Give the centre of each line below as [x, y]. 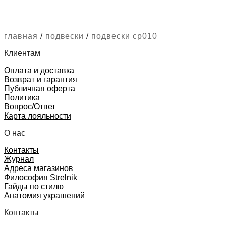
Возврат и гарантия [41, 79]
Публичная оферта [40, 88]
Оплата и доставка [39, 70]
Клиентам [22, 53]
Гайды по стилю [34, 186]
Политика [22, 97]
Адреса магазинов [39, 168]
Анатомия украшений [44, 195]
